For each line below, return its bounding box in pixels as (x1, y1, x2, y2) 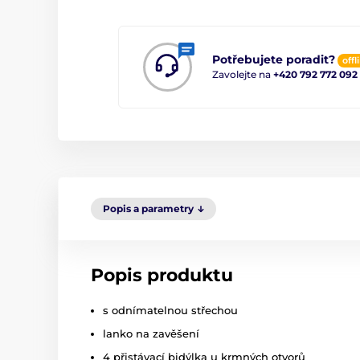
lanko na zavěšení (103, 326, 202, 340)
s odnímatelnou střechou (103, 303, 241, 317)
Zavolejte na (212, 67, 273, 80)
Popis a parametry (103, 202, 194, 215)
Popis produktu (91, 264, 233, 286)
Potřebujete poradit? (212, 52, 335, 67)
